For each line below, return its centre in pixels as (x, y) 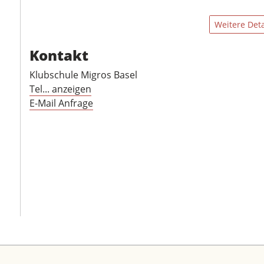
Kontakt (59, 55)
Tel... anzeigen (60, 89)
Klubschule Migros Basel (83, 75)
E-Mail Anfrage (61, 103)
